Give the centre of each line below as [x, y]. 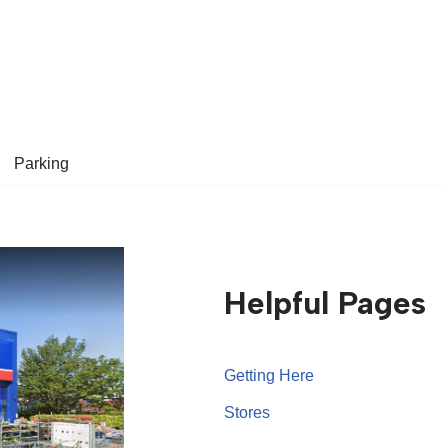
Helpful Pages [325, 303]
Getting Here [269, 375]
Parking [41, 163]
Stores [247, 412]
